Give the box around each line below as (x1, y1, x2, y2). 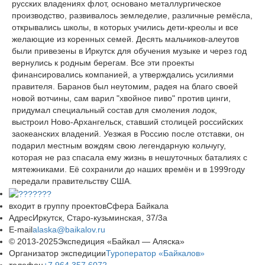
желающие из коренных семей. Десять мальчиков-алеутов (12, 34, 239, 44)
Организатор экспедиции (9, 248, 106, 258)
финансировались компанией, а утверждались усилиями (12, 69, 234, 79)
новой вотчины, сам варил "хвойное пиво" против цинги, (12, 93, 231, 103)
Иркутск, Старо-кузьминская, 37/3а (33, 213, 167, 223)
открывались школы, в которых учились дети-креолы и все (12, 22, 238, 32)
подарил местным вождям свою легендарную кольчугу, (12, 140, 226, 150)
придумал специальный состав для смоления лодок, (12, 105, 217, 115)
